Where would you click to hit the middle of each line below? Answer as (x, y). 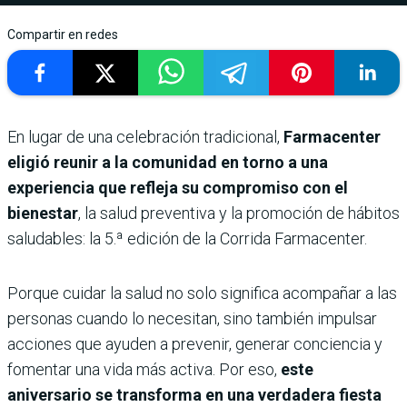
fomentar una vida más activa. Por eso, (144, 370)
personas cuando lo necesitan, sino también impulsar (192, 319)
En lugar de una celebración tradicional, (145, 137)
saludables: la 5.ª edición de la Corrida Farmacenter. (187, 239)
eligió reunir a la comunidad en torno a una (168, 163)
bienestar (43, 213)
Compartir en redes (63, 35)
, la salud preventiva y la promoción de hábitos (239, 213)
